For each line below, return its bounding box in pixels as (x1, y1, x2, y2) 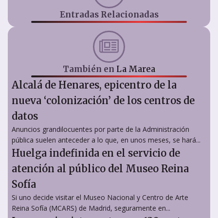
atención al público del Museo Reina (12, 162, 189, 175)
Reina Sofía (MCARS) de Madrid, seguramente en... (12, 203, 170, 213)
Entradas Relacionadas (59, 9, 159, 20)
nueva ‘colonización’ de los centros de (12, 94, 195, 107)
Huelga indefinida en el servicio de (12, 146, 180, 159)
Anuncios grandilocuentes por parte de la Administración (12, 124, 189, 134)
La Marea (116, 63, 155, 74)
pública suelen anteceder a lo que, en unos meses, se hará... (12, 135, 200, 145)
